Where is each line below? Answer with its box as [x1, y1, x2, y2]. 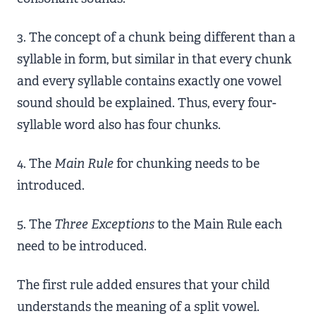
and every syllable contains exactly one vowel [17, 73, 281, 90]
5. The [17, 216, 54, 233]
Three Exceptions [54, 216, 154, 233]
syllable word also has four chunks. [17, 116, 221, 133]
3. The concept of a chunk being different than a [17, 29, 296, 46]
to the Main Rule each [154, 216, 282, 233]
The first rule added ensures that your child [17, 276, 270, 293]
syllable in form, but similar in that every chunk [17, 51, 292, 68]
